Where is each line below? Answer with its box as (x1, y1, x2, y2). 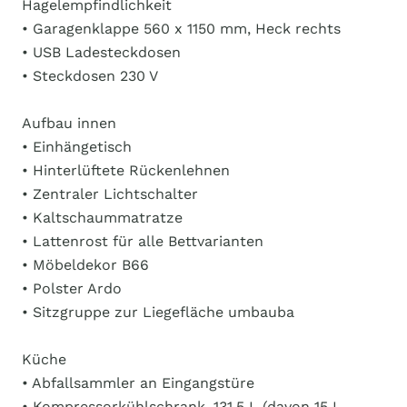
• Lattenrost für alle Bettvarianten (22, 233, 263, 250)
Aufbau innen (22, 114, 116, 132)
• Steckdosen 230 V (22, 67, 158, 84)
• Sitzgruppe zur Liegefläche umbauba (22, 303, 294, 321)
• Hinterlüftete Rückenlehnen (22, 162, 230, 179)
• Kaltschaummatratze (22, 209, 183, 226)
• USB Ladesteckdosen (22, 44, 181, 61)
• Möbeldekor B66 (22, 256, 149, 273)
